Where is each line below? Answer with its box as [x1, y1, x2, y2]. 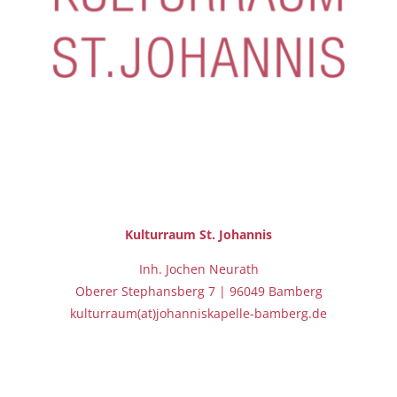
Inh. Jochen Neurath [138, 261, 259, 278]
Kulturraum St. [125, 226, 219, 244]
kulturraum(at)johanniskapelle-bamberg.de [70, 305, 327, 323]
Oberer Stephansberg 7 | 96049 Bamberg [74, 283, 323, 300]
